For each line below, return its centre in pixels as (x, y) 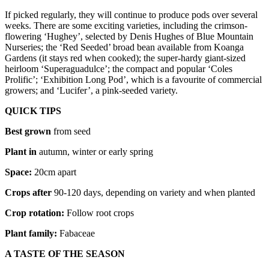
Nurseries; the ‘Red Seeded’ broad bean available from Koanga (124, 47)
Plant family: (31, 233)
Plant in (21, 151)
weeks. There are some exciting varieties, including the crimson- (126, 25)
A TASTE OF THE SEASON (65, 253)
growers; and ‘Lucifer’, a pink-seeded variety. (91, 90)
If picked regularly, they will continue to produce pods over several (131, 14)
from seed (71, 131)
